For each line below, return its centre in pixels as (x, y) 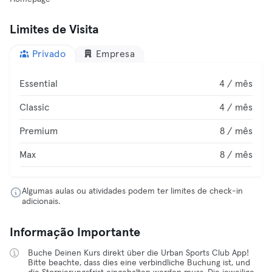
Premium (39, 131)
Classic (34, 107)
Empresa (115, 54)
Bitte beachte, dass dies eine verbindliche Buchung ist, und (139, 263)
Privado (49, 54)
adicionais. (41, 202)
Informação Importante (75, 233)
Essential (39, 84)
